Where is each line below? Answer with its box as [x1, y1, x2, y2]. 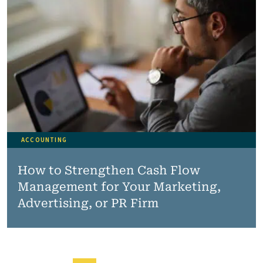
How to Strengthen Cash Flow [17, 163, 200, 177]
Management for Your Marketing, [17, 180, 221, 194]
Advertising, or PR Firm [17, 196, 159, 210]
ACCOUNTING [21, 136, 67, 144]
